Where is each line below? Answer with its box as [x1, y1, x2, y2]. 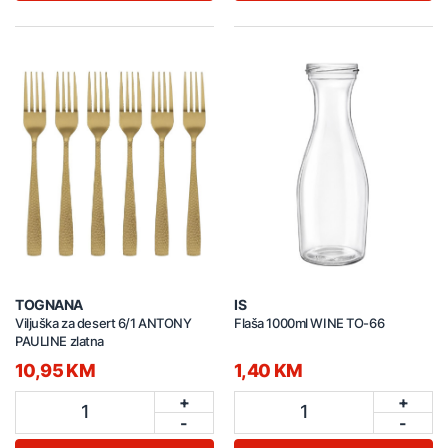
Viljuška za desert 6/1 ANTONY [15, 314, 192, 331]
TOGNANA [15, 295, 83, 313]
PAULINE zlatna [15, 332, 104, 349]
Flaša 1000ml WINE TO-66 [234, 314, 385, 331]
